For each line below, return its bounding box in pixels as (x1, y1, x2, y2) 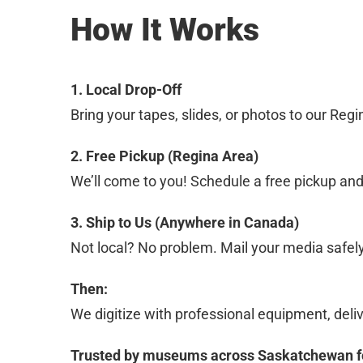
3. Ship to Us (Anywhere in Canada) (70, 213, 299, 231)
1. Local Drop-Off (70, 80, 181, 98)
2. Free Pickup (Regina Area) (70, 147, 258, 164)
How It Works (70, 11, 259, 49)
